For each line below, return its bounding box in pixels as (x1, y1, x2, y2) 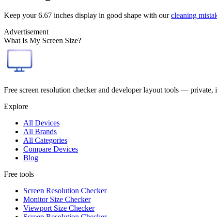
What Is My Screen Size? (4, 36, 81, 45)
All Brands (23, 127, 57, 136)
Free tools (4, 170, 34, 178)
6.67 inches (38, 11, 73, 19)
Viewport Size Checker (23, 203, 94, 212)
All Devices (23, 118, 60, 127)
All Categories (23, 136, 67, 144)
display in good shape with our (73, 11, 169, 19)
